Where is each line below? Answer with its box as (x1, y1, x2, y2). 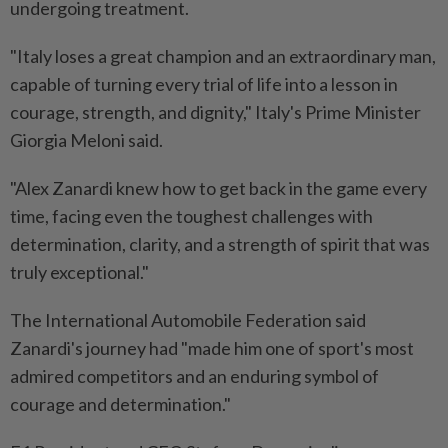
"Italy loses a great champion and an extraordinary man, (10, 44, 436, 67)
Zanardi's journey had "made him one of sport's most (10, 336, 414, 359)
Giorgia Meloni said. (10, 128, 163, 151)
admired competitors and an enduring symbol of (10, 364, 379, 387)
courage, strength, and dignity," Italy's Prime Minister (10, 100, 421, 123)
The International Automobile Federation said (10, 308, 366, 331)
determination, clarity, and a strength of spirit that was (10, 232, 430, 255)
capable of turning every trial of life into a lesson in (10, 72, 398, 95)
